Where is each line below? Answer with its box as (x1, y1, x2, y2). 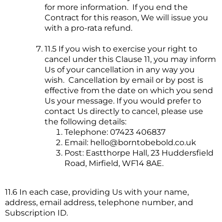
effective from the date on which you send (45, 86, 213, 96)
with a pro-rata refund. (45, 23, 132, 33)
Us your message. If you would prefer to (45, 96, 201, 106)
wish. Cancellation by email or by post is (45, 75, 203, 85)
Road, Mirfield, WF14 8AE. (64, 159, 164, 168)
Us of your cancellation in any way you (45, 65, 195, 75)
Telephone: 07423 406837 (64, 127, 166, 137)
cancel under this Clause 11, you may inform (45, 55, 216, 64)
